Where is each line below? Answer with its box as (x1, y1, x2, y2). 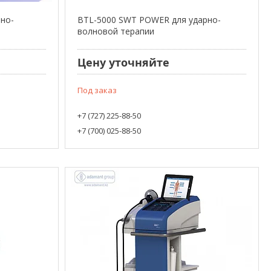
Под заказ (77, 84, 117, 96)
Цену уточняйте (77, 54, 169, 70)
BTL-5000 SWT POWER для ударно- (77, 13, 221, 25)
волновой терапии (77, 25, 154, 37)
